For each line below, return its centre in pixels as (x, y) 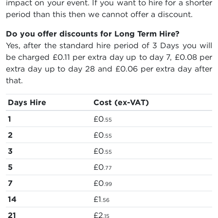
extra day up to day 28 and (61, 69)
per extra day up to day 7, (122, 57)
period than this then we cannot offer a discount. (99, 14)
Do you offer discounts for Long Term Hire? (93, 34)
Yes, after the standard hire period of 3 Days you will (109, 45)
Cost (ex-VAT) (121, 102)
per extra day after (175, 69)
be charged (29, 57)
